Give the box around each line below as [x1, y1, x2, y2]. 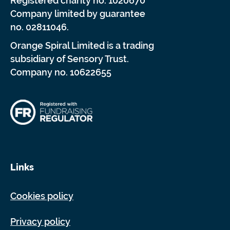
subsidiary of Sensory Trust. [10, 53, 129, 64]
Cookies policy [10, 190, 73, 201]
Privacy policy [10, 216, 70, 227]
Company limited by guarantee [10, 8, 145, 19]
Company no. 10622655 [10, 66, 111, 78]
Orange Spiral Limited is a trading [10, 40, 154, 51]
